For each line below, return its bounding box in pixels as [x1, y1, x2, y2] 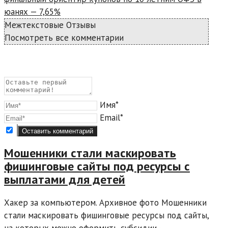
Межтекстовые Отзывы [5, 19, 96, 31]
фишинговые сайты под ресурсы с [4, 158, 190, 175]
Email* [100, 111, 123, 123]
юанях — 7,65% [4, 6, 61, 17]
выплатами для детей [4, 172, 125, 188]
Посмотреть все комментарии [5, 32, 124, 43]
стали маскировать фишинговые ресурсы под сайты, [4, 210, 209, 221]
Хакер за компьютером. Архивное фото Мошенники [4, 197, 207, 209]
